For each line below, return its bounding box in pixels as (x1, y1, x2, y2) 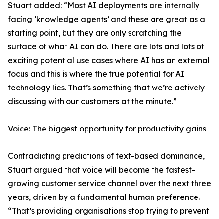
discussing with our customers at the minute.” (8, 96, 177, 107)
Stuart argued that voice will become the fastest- (8, 165, 195, 175)
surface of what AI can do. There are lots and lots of (8, 42, 204, 52)
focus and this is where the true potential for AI (8, 69, 184, 79)
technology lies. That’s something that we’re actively (8, 83, 205, 93)
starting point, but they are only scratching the (8, 28, 182, 38)
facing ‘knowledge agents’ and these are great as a (8, 14, 205, 24)
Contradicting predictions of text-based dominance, (8, 151, 205, 161)
